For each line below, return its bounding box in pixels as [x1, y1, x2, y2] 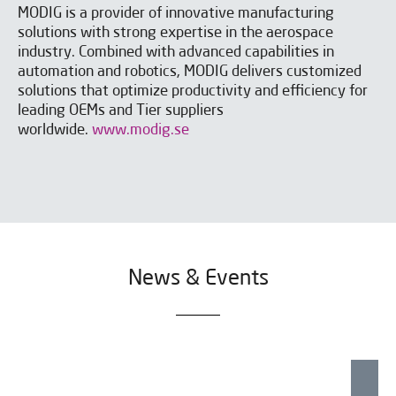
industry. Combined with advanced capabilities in [18, 45, 334, 61]
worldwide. [18, 123, 92, 139]
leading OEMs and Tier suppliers [18, 103, 224, 119]
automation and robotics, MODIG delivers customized [18, 65, 362, 80]
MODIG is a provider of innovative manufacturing [18, 6, 334, 22]
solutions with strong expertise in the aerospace [18, 26, 333, 42]
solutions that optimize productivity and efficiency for [18, 84, 368, 100]
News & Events [127, 269, 269, 291]
